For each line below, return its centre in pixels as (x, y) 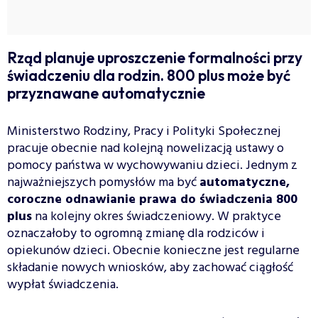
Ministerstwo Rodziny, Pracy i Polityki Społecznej (144, 131)
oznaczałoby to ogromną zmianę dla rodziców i (136, 234)
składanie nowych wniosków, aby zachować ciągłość (150, 268)
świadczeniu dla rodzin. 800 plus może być (149, 75)
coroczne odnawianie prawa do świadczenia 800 (152, 199)
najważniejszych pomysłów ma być (103, 182)
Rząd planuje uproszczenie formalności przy (155, 57)
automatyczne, (245, 182)
